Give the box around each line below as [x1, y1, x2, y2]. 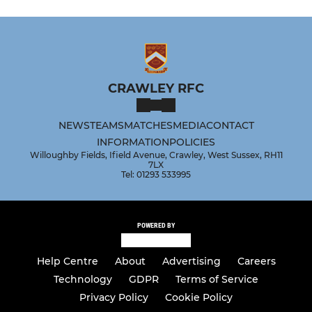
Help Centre [36, 255, 98, 268]
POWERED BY [137, 221, 175, 229]
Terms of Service [175, 273, 258, 286]
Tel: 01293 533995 [121, 169, 191, 180]
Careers [237, 255, 276, 268]
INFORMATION [97, 135, 169, 148]
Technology [54, 273, 112, 286]
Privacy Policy [79, 291, 148, 304]
